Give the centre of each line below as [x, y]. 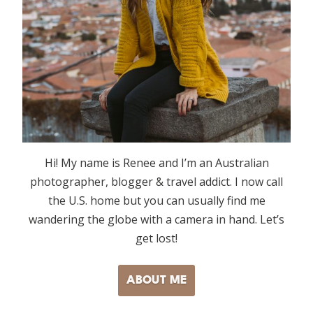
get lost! [156, 239]
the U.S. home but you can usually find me [156, 201]
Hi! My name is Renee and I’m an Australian [156, 163]
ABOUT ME [156, 281]
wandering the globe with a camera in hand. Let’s [156, 220]
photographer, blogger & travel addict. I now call [156, 182]
